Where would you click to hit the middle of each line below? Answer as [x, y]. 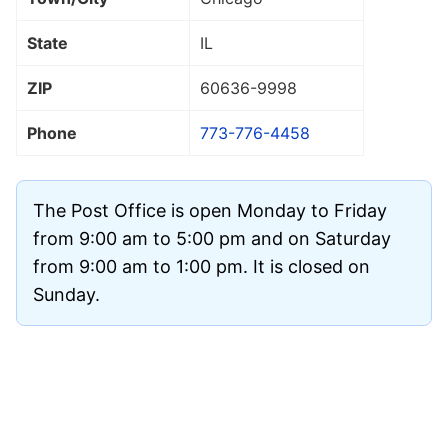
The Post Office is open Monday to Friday [210, 210]
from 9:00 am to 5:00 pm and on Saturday [212, 238]
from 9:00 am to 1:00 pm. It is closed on [201, 266]
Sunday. [66, 294]
